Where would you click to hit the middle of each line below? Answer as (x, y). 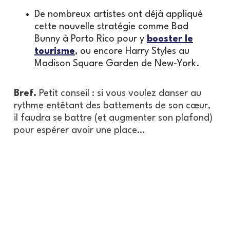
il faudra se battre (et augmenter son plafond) (113, 118)
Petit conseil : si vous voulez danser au (120, 93)
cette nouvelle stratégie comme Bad (111, 26)
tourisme (54, 51)
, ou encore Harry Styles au (132, 51)
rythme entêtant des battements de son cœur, (112, 106)
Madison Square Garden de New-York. (117, 63)
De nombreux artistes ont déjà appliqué (118, 14)
